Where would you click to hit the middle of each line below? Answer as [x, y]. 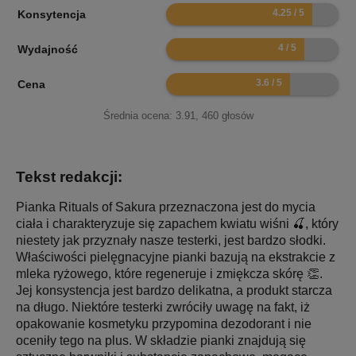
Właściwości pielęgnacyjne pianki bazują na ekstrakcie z [176, 257]
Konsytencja [52, 15]
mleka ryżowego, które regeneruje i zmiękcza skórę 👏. [169, 274]
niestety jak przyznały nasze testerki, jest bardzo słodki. [171, 241]
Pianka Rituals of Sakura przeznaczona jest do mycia [166, 207]
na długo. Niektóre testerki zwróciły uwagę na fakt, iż [163, 308]
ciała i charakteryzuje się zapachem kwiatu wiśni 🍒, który [177, 224]
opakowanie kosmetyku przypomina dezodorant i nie [164, 324]
